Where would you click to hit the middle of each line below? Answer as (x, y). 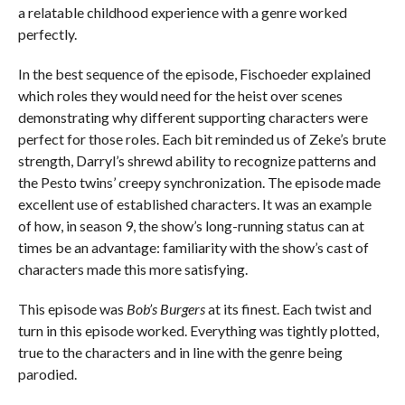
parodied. (47, 373)
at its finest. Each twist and (288, 308)
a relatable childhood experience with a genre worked (182, 12)
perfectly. (47, 33)
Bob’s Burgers (165, 308)
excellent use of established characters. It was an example (194, 203)
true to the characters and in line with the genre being (180, 352)
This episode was (72, 308)
